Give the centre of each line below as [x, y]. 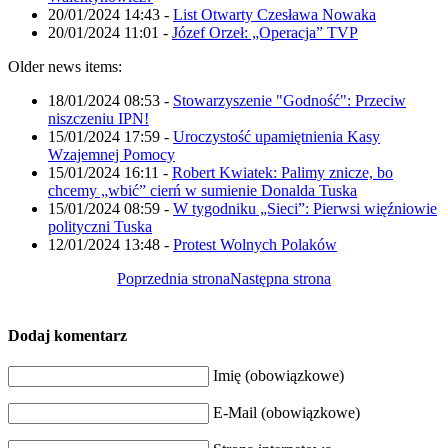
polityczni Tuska [100, 226]
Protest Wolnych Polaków [255, 244]
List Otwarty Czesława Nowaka [274, 14]
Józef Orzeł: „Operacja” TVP [265, 32]
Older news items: [65, 66]
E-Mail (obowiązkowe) [286, 413]
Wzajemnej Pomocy [111, 154]
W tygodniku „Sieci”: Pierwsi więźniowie [305, 208]
